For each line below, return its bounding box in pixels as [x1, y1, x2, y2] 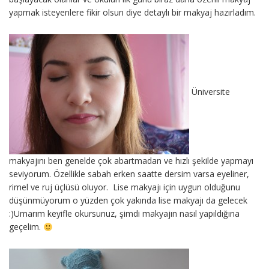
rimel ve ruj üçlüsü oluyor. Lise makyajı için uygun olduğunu [9, 181, 240, 193]
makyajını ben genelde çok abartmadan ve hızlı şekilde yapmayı [9, 155, 253, 167]
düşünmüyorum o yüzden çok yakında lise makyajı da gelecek [9, 195, 247, 207]
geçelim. [9, 221, 43, 233]
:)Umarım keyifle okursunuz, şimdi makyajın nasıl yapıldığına [9, 208, 240, 220]
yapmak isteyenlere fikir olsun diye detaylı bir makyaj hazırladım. [9, 7, 256, 19]
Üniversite [189, 86, 230, 98]
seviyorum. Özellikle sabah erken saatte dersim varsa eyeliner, [9, 168, 249, 180]
